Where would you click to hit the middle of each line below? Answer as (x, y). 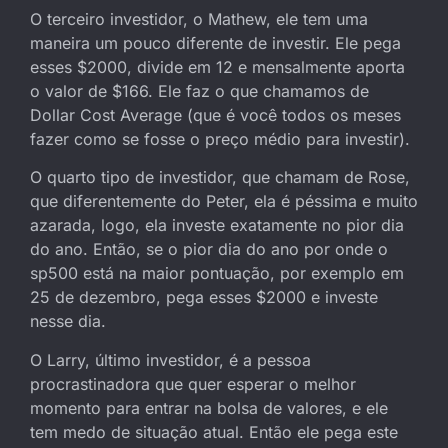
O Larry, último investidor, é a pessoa (170, 359)
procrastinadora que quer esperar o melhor (193, 383)
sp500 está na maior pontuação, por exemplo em (217, 273)
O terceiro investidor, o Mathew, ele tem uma (199, 18)
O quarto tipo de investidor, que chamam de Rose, (220, 177)
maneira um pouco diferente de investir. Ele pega (215, 42)
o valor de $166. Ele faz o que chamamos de (199, 90)
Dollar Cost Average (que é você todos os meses (215, 114)
